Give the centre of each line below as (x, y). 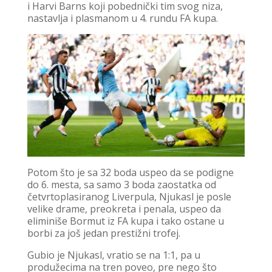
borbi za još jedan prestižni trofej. (104, 233)
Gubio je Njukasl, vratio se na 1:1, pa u (114, 255)
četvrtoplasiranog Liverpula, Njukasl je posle (129, 196)
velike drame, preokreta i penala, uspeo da (124, 209)
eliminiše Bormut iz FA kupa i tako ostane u (125, 221)
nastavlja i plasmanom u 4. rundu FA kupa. (122, 18)
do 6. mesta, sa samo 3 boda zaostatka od (121, 184)
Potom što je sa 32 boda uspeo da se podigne (130, 172)
